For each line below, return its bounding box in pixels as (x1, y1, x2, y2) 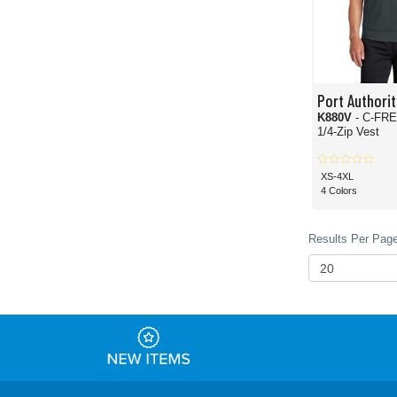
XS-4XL (320, 171, 354, 182)
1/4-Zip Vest (316, 125, 379, 138)
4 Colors (320, 185, 357, 196)
